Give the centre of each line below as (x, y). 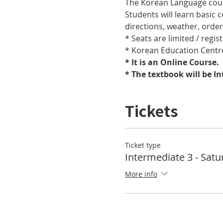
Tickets (152, 111)
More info (141, 174)
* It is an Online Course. (173, 62)
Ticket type (143, 145)
